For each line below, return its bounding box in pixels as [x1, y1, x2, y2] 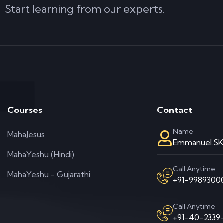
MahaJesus [7, 129, 45, 140]
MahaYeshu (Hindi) [7, 149, 74, 160]
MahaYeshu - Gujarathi [7, 169, 90, 180]
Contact [157, 104, 193, 116]
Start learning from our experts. [5, 2, 165, 16]
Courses [7, 104, 42, 116]
